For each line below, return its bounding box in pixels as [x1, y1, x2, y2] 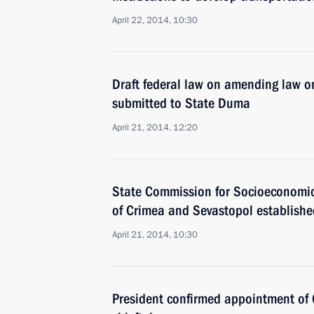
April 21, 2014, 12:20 [112, 121, 198, 134]
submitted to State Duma [112, 95, 250, 111]
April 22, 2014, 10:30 [112, 14, 198, 27]
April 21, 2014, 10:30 [112, 228, 198, 241]
